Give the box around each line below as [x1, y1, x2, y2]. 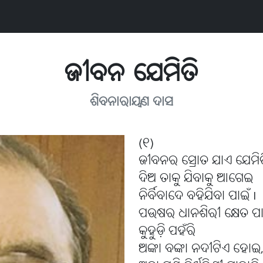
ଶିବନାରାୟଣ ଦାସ [90, 94, 173, 112]
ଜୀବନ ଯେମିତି [64, 58, 199, 93]
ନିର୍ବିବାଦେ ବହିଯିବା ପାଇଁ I [139, 188, 257, 205]
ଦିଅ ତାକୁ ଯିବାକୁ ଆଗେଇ [139, 170, 253, 188]
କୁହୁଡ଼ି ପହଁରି [139, 223, 195, 241]
